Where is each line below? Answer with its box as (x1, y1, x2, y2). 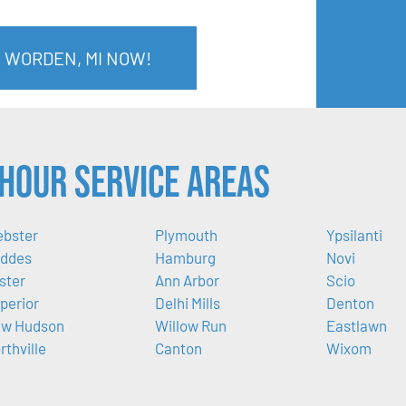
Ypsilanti (326, 225, 382, 244)
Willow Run (154, 315, 227, 334)
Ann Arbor (154, 270, 219, 289)
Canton (154, 338, 202, 357)
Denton (326, 293, 374, 312)
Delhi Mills (154, 293, 220, 312)
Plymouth (154, 225, 217, 244)
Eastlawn (326, 315, 387, 334)
